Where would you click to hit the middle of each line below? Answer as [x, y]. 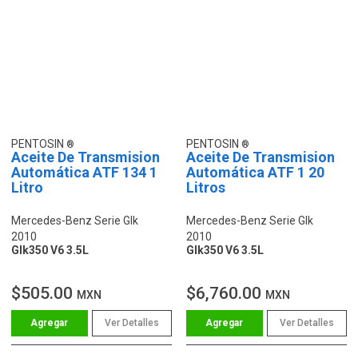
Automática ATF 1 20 [255, 172]
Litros [206, 187]
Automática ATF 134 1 [84, 172]
